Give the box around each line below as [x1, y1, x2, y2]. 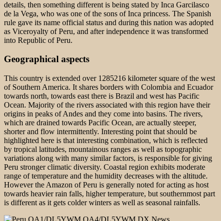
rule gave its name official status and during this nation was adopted [4, 18, 214, 27]
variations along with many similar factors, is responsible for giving [4, 154, 212, 163]
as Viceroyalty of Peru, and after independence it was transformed [4, 27, 208, 36]
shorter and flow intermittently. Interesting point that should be [4, 127, 197, 136]
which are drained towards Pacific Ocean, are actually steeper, [4, 118, 196, 127]
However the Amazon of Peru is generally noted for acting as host [4, 181, 209, 189]
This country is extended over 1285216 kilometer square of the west [4, 74, 215, 83]
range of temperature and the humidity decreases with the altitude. [4, 172, 208, 181]
